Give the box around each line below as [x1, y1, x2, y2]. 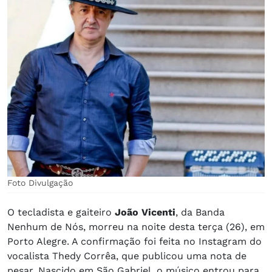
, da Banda [175, 206, 225, 218]
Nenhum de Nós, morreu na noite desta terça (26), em [7, 220, 265, 233]
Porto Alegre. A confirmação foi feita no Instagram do [7, 235, 262, 247]
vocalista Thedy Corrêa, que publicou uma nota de [7, 250, 246, 262]
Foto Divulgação [7, 177, 73, 188]
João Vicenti [115, 206, 175, 218]
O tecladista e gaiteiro [7, 206, 115, 218]
